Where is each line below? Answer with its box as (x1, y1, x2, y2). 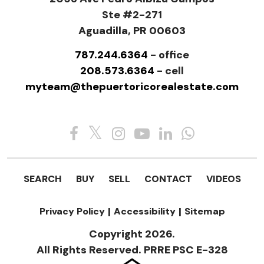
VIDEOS (206, 172, 241, 185)
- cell (154, 63, 184, 78)
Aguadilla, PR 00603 (78, 23, 186, 38)
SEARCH (23, 172, 62, 185)
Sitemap (184, 204, 225, 217)
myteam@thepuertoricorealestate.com (25, 79, 239, 94)
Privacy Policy (39, 204, 105, 217)
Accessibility (113, 204, 176, 217)
